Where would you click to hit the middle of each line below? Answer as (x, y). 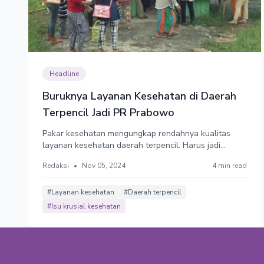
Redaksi (56, 165)
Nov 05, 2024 (104, 165)
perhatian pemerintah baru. (93, 157)
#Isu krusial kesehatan (84, 206)
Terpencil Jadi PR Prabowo (108, 112)
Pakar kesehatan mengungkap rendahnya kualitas (136, 133)
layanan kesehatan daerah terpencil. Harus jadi (131, 145)
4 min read (229, 165)
